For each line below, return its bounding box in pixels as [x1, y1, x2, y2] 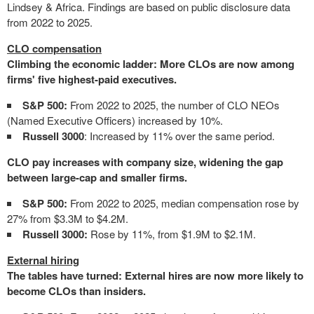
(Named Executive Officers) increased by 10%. [7, 113, 223, 128]
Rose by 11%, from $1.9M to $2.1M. [88, 226, 256, 241]
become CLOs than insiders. [7, 283, 146, 299]
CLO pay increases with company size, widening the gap [7, 154, 283, 170]
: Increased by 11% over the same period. [84, 128, 275, 143]
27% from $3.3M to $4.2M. [7, 211, 128, 226]
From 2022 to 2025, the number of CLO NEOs [67, 97, 280, 112]
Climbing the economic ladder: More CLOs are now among [7, 56, 294, 71]
